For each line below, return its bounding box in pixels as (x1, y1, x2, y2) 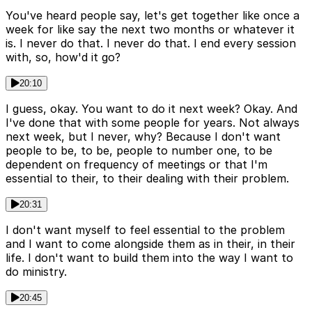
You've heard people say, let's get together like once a (6, 8, 299, 22)
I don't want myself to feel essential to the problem (6, 222, 285, 237)
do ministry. (6, 264, 67, 279)
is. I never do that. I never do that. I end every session (6, 36, 296, 50)
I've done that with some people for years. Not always (6, 115, 299, 130)
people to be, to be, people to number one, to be (6, 143, 272, 157)
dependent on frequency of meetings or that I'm (6, 157, 267, 171)
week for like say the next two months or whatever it (6, 22, 295, 36)
